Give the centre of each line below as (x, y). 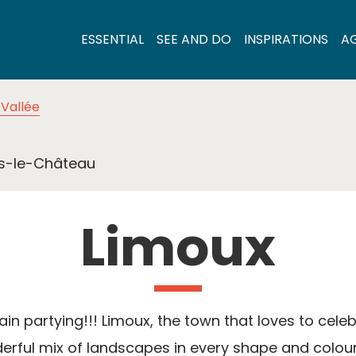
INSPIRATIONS (286, 39)
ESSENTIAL (112, 39)
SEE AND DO (194, 39)
